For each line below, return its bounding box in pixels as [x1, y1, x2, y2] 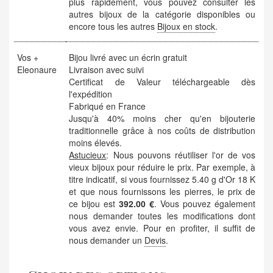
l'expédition [69, 87, 113, 100]
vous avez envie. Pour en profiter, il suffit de [69, 221, 256, 234]
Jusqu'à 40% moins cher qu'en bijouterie [69, 112, 256, 124]
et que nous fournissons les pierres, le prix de [69, 185, 256, 197]
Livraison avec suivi [69, 63, 144, 76]
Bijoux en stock [157, 19, 216, 32]
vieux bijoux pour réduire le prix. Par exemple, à [69, 160, 256, 173]
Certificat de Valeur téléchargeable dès [69, 75, 256, 88]
